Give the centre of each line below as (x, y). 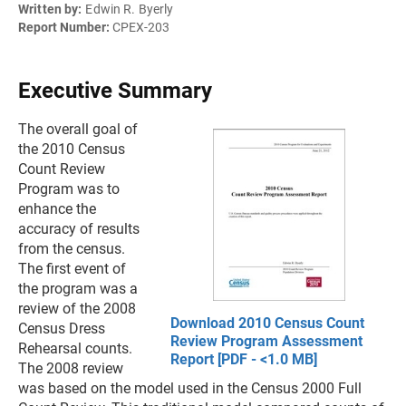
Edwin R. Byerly (130, 9)
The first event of (72, 269)
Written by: (50, 9)
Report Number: (65, 27)
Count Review (62, 169)
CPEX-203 (141, 27)
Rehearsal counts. (75, 348)
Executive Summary (115, 91)
